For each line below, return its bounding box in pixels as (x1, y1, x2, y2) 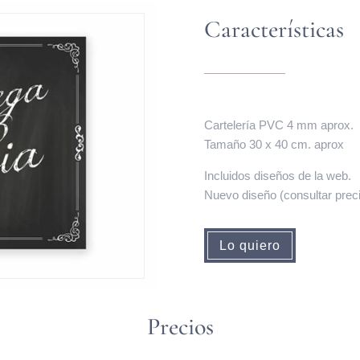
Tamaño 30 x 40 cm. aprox (203, 137, 344, 151)
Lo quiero (219, 239, 280, 252)
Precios (146, 311, 214, 342)
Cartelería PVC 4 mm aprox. (203, 117, 354, 132)
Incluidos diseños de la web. (203, 168, 351, 182)
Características (203, 14, 344, 44)
